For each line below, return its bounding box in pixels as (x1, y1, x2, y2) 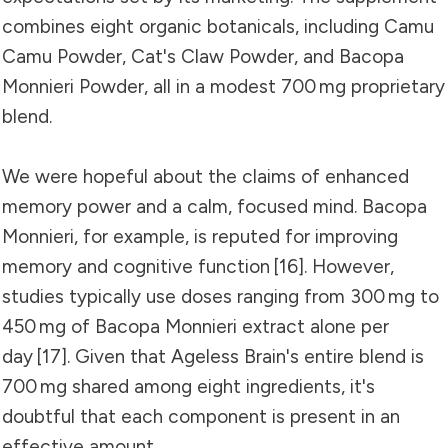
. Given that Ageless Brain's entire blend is (67, 344, 424, 368)
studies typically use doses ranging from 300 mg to (2, 284, 439, 308)
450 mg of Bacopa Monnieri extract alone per (2, 314, 389, 338)
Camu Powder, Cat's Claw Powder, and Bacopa (2, 44, 404, 68)
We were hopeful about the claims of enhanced (2, 164, 409, 188)
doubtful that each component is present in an (2, 404, 400, 428)
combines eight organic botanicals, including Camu (2, 14, 434, 38)
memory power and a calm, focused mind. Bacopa (2, 194, 427, 218)
